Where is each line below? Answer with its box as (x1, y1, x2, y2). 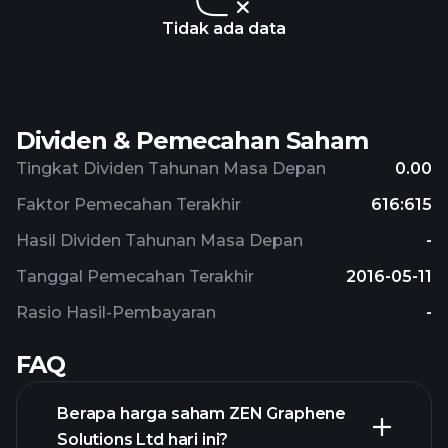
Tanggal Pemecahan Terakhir (16, 267, 254, 286)
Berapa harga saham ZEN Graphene (57, 404, 347, 423)
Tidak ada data (162, 19, 286, 38)
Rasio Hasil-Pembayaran (16, 303, 216, 322)
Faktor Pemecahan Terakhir (16, 195, 241, 214)
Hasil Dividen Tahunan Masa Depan (16, 231, 303, 250)
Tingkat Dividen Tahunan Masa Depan (16, 159, 326, 178)
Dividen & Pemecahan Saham (16, 126, 368, 155)
